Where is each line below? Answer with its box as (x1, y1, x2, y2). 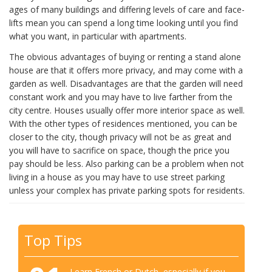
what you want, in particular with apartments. (9, 30, 186, 42)
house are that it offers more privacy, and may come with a (9, 64, 243, 76)
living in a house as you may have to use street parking (9, 171, 225, 183)
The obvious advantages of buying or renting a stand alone (9, 51, 241, 63)
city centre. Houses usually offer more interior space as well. (9, 104, 245, 117)
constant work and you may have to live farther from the (9, 91, 233, 103)
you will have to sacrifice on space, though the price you (9, 144, 229, 157)
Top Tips (24, 230, 82, 251)
